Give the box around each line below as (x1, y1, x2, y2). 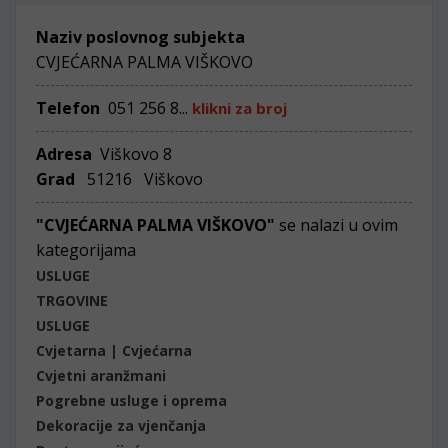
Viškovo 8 (96, 143, 172, 165)
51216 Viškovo (79, 168, 203, 190)
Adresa (36, 143, 96, 165)
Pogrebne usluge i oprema (36, 391, 227, 410)
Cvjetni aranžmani (36, 366, 166, 385)
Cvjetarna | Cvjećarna (36, 341, 192, 360)
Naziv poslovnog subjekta (36, 26, 245, 48)
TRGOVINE (36, 291, 108, 310)
